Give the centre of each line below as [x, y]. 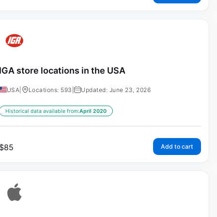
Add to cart [177, 147]
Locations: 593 [50, 90]
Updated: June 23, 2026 [116, 90]
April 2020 [93, 111]
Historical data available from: [42, 111]
